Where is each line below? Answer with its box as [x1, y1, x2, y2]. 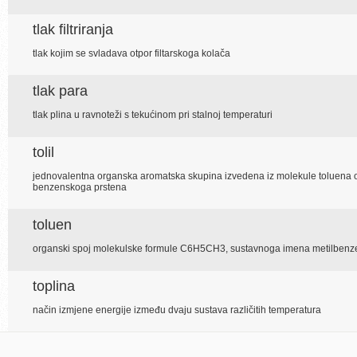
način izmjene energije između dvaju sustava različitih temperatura [33, 304, 321, 316]
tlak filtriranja [33, 22, 113, 37]
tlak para [33, 83, 88, 99]
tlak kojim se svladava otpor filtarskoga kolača [33, 48, 230, 59]
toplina [33, 278, 75, 294]
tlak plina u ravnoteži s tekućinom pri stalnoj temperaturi [33, 109, 273, 120]
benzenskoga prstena [33, 182, 127, 193]
